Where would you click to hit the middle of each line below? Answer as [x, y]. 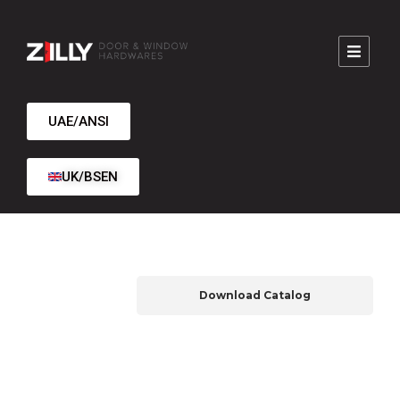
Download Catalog [255, 295]
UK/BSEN [90, 177]
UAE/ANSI [79, 121]
